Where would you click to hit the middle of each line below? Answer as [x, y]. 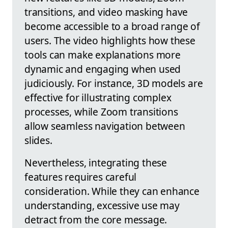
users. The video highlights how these [110, 40]
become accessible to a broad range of [112, 26]
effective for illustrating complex [98, 97]
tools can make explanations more [103, 54]
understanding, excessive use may [102, 205]
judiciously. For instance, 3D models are [114, 83]
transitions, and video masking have [106, 12]
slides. [38, 140]
